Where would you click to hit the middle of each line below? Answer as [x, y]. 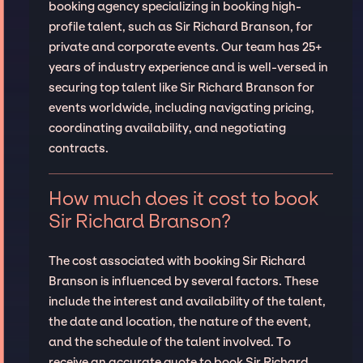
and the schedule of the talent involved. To [169, 342]
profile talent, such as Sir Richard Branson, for [180, 27]
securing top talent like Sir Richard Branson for [181, 88]
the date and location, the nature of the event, [179, 321]
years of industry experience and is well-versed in [188, 68]
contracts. [78, 149]
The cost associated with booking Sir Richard [177, 261]
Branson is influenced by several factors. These [183, 281]
